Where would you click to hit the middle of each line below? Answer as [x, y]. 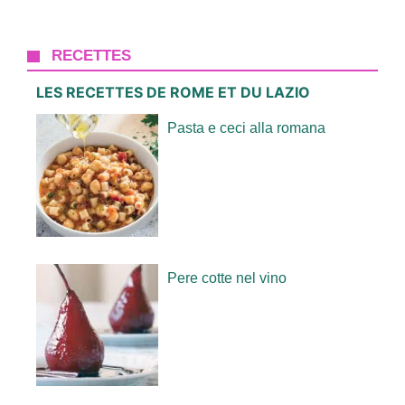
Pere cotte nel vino [227, 278]
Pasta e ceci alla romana [247, 128]
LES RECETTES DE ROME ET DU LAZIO [173, 93]
